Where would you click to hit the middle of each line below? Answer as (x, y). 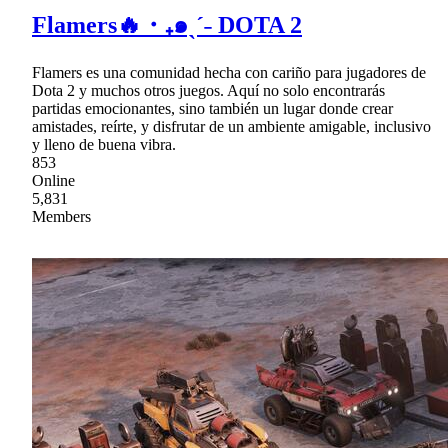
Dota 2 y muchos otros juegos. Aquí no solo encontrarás (208, 91)
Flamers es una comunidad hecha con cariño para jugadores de (229, 73)
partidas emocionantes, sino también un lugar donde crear (212, 109)
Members (61, 217)
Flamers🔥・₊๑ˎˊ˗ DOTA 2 (167, 25)
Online (53, 181)
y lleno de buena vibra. (104, 145)
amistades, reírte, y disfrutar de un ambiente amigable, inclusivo (231, 127)
